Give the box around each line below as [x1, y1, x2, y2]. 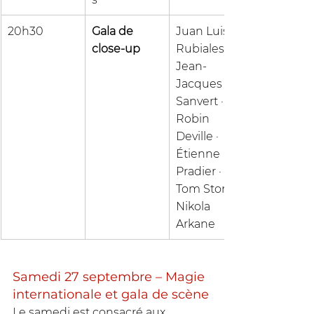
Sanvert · [176, 94, 226, 108]
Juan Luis [176, 24, 231, 38]
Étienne [176, 146, 223, 161]
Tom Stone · [176, 182, 245, 196]
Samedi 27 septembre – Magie [13, 268, 208, 285]
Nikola [176, 199, 213, 213]
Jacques [176, 76, 225, 90]
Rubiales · [176, 41, 233, 55]
